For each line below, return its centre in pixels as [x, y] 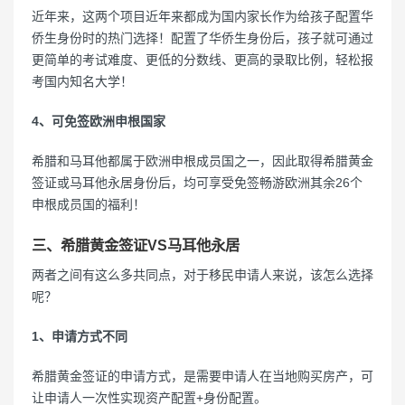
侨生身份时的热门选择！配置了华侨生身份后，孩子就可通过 [202, 38]
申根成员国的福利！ [89, 204]
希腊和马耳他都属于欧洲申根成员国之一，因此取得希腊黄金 [202, 160]
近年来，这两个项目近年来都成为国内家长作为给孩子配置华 [202, 16]
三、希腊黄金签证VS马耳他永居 [136, 245]
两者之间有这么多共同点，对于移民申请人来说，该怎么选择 [202, 274]
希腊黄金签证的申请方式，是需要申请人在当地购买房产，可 [202, 376]
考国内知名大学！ [82, 81]
